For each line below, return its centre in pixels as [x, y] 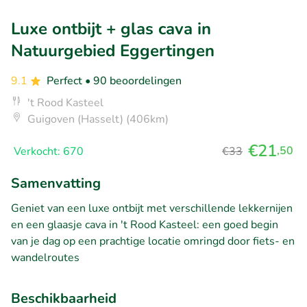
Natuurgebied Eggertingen [113, 50]
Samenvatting [56, 183]
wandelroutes [45, 257]
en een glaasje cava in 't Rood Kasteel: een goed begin [145, 224]
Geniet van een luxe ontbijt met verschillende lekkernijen [152, 208]
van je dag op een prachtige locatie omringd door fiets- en [153, 241]
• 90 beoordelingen [133, 81]
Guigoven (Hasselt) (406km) [98, 119]
